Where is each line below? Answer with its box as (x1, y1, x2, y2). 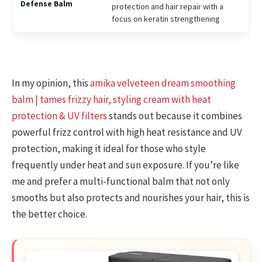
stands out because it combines (107, 109, 242, 123)
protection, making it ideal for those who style (12, 142, 206, 156)
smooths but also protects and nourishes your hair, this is (12, 191, 250, 205)
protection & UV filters (12, 109, 107, 123)
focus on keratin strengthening (111, 13, 220, 24)
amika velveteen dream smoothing (90, 77, 236, 90)
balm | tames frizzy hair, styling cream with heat (12, 93, 211, 106)
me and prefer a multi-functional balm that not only (12, 175, 230, 188)
